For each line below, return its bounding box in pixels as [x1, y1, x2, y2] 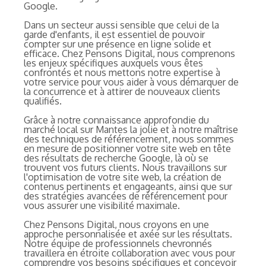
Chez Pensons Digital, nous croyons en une [24, 218, 209, 230]
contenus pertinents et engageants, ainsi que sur [24, 180, 232, 192]
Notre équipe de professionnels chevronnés [24, 237, 212, 249]
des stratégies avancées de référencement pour [24, 189, 227, 202]
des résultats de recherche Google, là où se [24, 151, 208, 164]
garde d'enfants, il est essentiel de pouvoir [24, 28, 205, 40]
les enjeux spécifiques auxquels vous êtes [24, 56, 203, 69]
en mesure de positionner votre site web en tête [24, 142, 231, 154]
